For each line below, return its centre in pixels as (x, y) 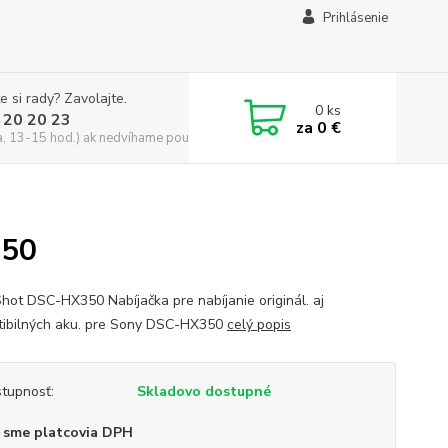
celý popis (258, 324)
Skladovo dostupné (203, 391)
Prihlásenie (355, 18)
